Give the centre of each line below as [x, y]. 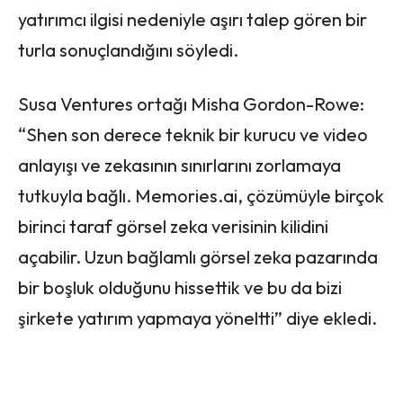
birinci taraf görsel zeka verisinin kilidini [173, 226]
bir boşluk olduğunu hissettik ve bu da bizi [180, 287]
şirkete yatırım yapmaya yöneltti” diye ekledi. [197, 318]
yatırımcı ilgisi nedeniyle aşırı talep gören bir [193, 19]
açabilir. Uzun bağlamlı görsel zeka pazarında [198, 256]
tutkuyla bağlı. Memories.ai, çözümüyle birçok [201, 195]
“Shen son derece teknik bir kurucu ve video [193, 134]
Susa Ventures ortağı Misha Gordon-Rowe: [191, 103]
